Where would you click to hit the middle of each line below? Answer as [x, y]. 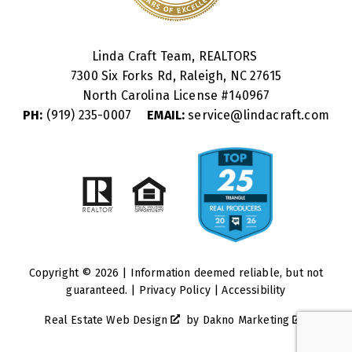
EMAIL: [166, 115]
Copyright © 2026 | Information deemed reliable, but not [176, 273]
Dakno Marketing [247, 320]
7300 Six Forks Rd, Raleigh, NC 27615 [176, 75]
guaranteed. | [103, 290]
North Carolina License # [156, 95]
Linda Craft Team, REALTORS [176, 56]
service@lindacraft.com [257, 115]
